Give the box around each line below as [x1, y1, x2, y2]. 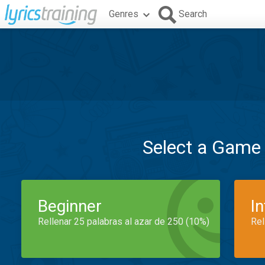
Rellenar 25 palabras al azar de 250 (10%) [38, 216, 209, 227]
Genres [109, 8, 138, 20]
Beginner [38, 196, 102, 216]
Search [179, 8, 207, 20]
